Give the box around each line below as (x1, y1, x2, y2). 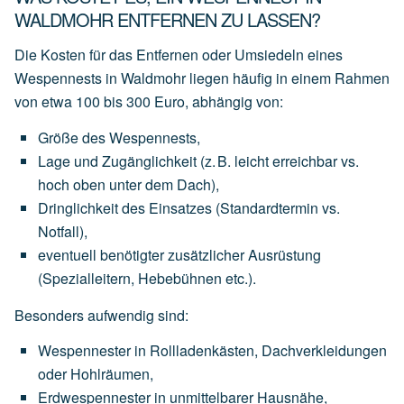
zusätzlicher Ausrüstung (168, 243, 321, 265)
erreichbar (272, 150, 337, 171)
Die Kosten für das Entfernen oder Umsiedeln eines (14, 44, 343, 66)
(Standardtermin (216, 197, 318, 218)
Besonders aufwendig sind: (14, 304, 188, 326)
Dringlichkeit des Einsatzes (38, 197, 212, 218)
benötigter (100, 243, 164, 265)
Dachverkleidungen (262, 340, 387, 362)
